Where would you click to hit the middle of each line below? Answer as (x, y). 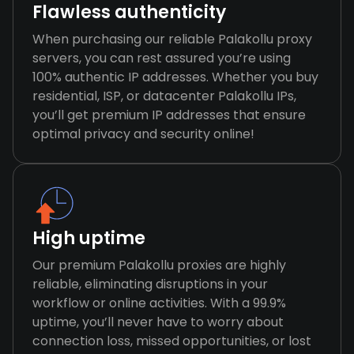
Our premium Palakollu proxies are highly (159, 265)
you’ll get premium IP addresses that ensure (169, 115)
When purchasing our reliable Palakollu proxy (172, 39)
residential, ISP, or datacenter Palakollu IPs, (164, 96)
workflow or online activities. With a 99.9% (159, 303)
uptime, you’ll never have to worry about (158, 322)
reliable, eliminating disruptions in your (150, 284)
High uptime (89, 238)
